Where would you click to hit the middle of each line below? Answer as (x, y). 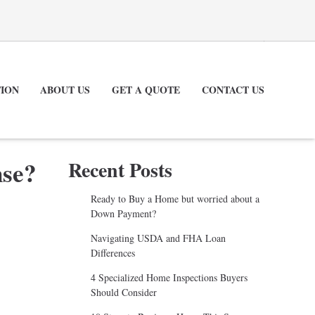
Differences (112, 252)
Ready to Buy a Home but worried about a (175, 198)
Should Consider (123, 292)
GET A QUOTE (146, 89)
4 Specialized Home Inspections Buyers (169, 277)
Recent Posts (120, 169)
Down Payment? (123, 213)
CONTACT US (233, 89)
